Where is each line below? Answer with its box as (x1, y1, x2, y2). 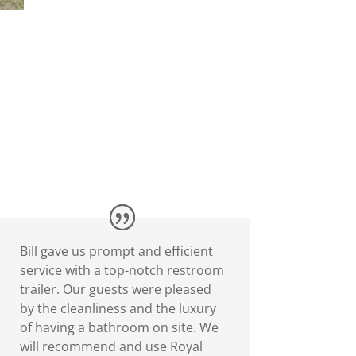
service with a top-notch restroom (19, 261, 224, 279)
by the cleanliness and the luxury (19, 299, 216, 317)
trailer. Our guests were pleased (19, 280, 211, 298)
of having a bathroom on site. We (19, 318, 219, 336)
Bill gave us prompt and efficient (19, 242, 213, 260)
